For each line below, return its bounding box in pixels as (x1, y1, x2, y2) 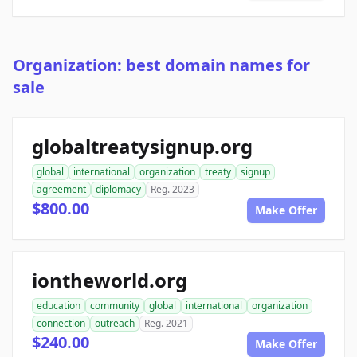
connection (37, 316, 85, 331)
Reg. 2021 (144, 316, 188, 331)
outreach (95, 316, 135, 331)
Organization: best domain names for (13, 54, 310, 76)
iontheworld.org (32, 267, 187, 294)
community (90, 299, 139, 313)
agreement (37, 182, 86, 197)
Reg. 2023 (151, 182, 194, 197)
